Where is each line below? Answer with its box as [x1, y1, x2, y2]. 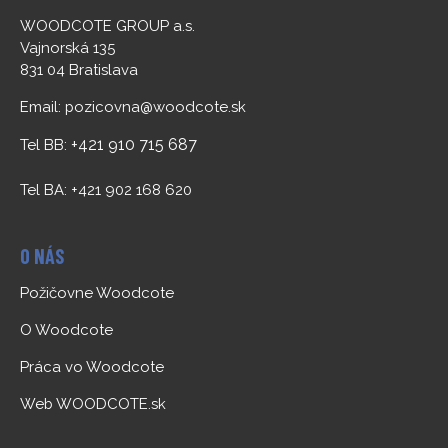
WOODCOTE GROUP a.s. [20, 16, 195, 35]
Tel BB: [20, 135, 71, 154]
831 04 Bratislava [20, 60, 138, 79]
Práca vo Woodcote [20, 357, 164, 376]
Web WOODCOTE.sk [20, 394, 166, 413]
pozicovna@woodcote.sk [65, 97, 246, 116]
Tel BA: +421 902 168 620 [20, 180, 192, 199]
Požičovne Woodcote [20, 284, 174, 303]
